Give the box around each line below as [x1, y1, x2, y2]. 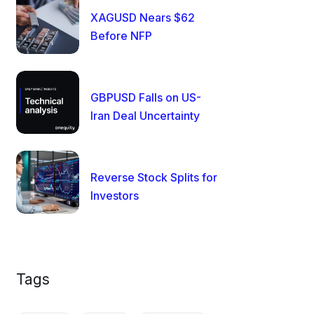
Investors [90, 189, 139, 203]
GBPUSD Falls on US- [90, 90, 201, 104]
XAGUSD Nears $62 [90, 11, 195, 25]
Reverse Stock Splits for [90, 170, 217, 184]
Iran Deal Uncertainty [90, 109, 200, 123]
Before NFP [90, 29, 152, 43]
